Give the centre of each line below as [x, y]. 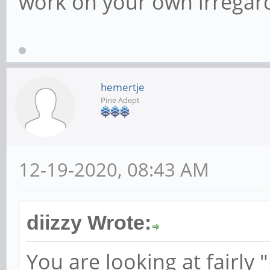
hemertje [123, 87]
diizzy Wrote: [89, 222]
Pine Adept [120, 100]
